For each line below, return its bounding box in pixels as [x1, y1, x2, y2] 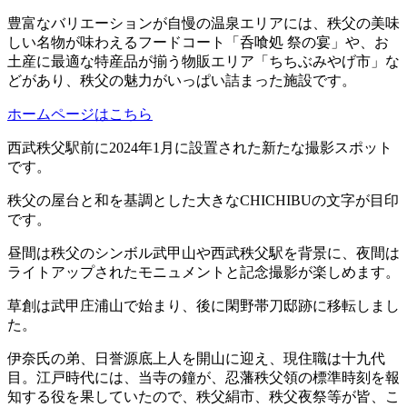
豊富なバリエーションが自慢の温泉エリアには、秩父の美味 [7, 15, 400, 32]
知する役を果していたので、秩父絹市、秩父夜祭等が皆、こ [7, 389, 400, 405]
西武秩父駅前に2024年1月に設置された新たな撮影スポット [7, 140, 392, 156]
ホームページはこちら [7, 106, 153, 123]
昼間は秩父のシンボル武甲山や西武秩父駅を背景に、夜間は [7, 245, 400, 262]
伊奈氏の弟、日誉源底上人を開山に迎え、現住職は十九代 [7, 351, 385, 367]
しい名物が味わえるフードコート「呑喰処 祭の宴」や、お [7, 35, 389, 51]
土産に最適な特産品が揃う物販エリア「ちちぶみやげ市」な [7, 54, 400, 70]
